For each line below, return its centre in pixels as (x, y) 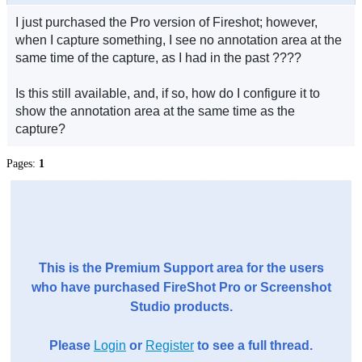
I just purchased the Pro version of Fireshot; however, (166, 22)
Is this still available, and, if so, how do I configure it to (168, 93)
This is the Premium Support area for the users (181, 268)
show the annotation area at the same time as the (155, 111)
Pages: (23, 164)
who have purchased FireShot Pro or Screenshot (181, 287)
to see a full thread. (253, 345)
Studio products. (181, 307)
